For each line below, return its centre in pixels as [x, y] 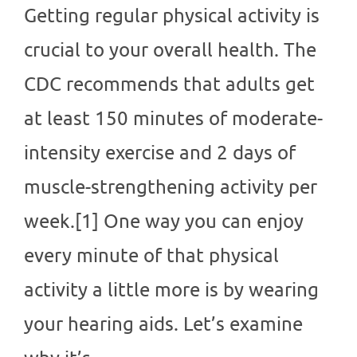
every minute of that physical [151, 255]
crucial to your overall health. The [170, 49]
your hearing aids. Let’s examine [163, 324]
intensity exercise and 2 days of [160, 152]
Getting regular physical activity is [172, 15]
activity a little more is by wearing [171, 289]
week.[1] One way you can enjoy [164, 221]
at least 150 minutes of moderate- [173, 118]
